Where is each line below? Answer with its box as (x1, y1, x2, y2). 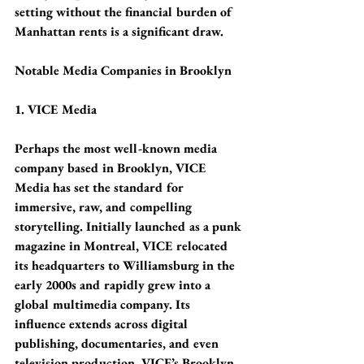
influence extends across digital (15, 315, 192, 332)
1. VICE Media (15, 101, 97, 118)
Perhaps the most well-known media (15, 140, 220, 157)
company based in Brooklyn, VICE (15, 159, 210, 176)
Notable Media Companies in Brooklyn (15, 62, 232, 79)
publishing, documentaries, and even (15, 335, 222, 352)
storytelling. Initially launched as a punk (15, 218, 245, 235)
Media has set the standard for (15, 179, 186, 196)
